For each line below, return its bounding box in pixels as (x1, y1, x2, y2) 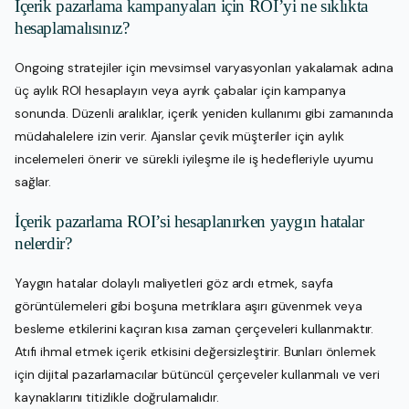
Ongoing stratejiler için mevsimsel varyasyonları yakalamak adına (15, 58, 394, 76)
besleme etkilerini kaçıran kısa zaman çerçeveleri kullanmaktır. (15, 320, 374, 337)
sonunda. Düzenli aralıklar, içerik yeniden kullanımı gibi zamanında (15, 104, 393, 121)
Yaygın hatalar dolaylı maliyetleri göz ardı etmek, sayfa (15, 274, 334, 291)
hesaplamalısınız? (15, 17, 130, 37)
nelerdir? (15, 233, 72, 253)
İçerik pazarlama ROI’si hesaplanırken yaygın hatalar (15, 211, 364, 231)
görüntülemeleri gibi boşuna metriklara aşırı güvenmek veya (15, 297, 362, 314)
